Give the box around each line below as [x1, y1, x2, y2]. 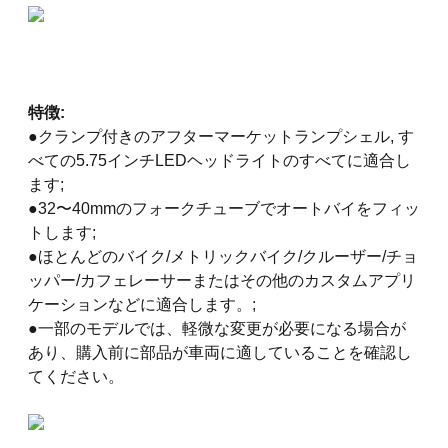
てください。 [28, 367, 124, 385]
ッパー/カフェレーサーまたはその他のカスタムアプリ [28, 271, 416, 289]
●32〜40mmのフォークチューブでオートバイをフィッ [28, 199, 420, 217]
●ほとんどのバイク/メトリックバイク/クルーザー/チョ [28, 247, 418, 265]
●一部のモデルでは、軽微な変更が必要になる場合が [28, 319, 406, 337]
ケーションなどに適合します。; [28, 295, 256, 313]
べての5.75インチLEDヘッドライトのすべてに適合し [28, 151, 411, 169]
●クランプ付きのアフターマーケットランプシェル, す [28, 127, 414, 145]
